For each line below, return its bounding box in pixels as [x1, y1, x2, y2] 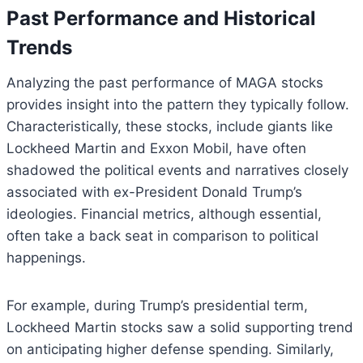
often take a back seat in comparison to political [6, 228, 318, 245]
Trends [6, 36, 72, 60]
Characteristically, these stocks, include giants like [6, 118, 333, 135]
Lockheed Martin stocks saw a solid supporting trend [6, 319, 353, 336]
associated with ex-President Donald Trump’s [6, 184, 302, 201]
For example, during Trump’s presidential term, [6, 297, 308, 314]
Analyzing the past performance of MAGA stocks [6, 75, 323, 92]
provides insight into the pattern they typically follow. [6, 96, 349, 113]
